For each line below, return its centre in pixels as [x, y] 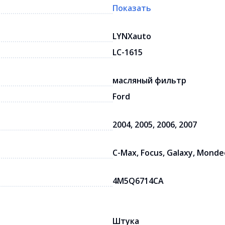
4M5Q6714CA [138, 181]
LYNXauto [132, 36]
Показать [132, 8]
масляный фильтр [149, 80]
